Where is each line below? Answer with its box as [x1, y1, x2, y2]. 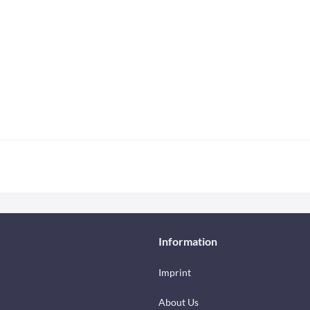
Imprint [158, 266, 191, 278]
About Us [158, 296, 199, 308]
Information [158, 235, 217, 248]
